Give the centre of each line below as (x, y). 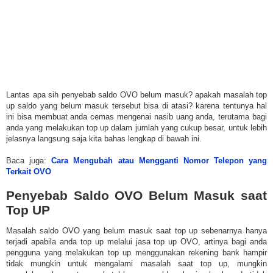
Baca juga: (29, 161)
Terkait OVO (29, 172)
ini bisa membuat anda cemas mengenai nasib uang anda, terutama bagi (136, 117)
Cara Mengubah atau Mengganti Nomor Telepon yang (159, 161)
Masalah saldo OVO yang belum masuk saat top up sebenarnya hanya (136, 230)
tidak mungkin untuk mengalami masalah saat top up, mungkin (136, 263)
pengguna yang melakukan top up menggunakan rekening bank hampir (136, 252)
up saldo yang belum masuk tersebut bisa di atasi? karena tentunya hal (136, 106)
